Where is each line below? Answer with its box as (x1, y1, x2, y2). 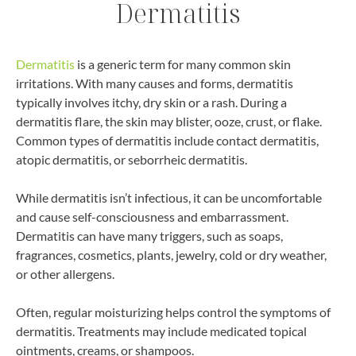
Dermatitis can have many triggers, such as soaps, (16, 227, 283, 243)
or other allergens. (16, 265, 114, 281)
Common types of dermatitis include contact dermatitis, (16, 132, 319, 148)
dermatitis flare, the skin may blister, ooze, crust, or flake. (16, 113, 322, 129)
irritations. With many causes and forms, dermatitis (16, 75, 293, 91)
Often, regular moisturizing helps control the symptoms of (16, 304, 331, 319)
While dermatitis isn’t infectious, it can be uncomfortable (16, 189, 322, 205)
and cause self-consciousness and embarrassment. (16, 208, 288, 224)
